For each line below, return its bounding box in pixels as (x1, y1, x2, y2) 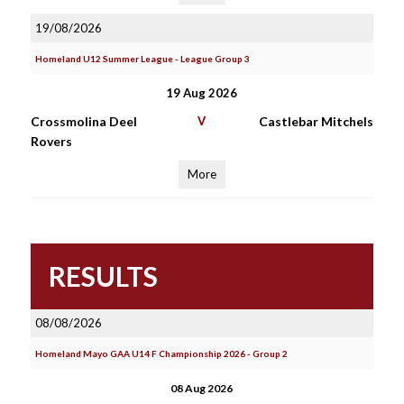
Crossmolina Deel (30, 114, 137, 129)
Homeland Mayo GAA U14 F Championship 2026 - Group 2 (34, 348, 288, 359)
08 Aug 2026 (170, 381, 234, 395)
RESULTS (48, 260, 158, 292)
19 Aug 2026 (166, 86, 238, 100)
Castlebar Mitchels (258, 114, 373, 129)
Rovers (30, 133, 72, 149)
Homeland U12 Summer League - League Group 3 (34, 53, 250, 64)
